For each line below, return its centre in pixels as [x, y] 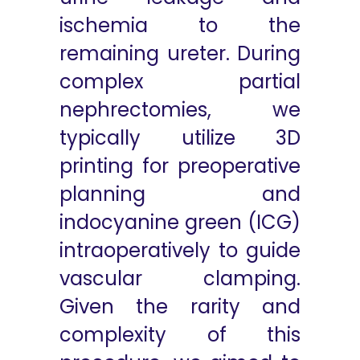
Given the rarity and [180, 307]
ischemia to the [180, 25]
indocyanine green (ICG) [180, 222]
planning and [180, 194]
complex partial [180, 82]
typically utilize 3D [180, 138]
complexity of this [180, 335]
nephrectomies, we [180, 110]
